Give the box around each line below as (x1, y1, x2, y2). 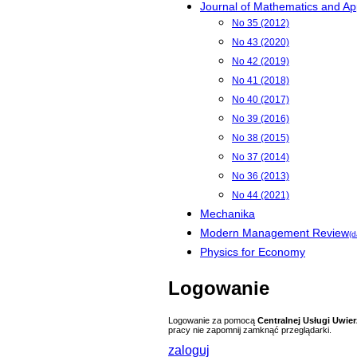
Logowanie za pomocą (168, 315, 257, 325)
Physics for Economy (200, 245, 305, 258)
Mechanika (200, 207, 255, 220)
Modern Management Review (200, 226, 349, 239)
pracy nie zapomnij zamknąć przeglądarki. (168, 324, 331, 335)
